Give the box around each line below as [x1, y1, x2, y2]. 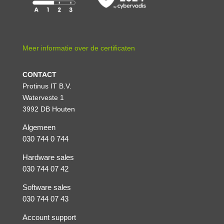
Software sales [22, 183, 71, 191]
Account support [22, 213, 76, 221]
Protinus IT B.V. [22, 81, 71, 90]
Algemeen [22, 123, 55, 131]
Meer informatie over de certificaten [22, 43, 135, 52]
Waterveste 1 [22, 93, 64, 101]
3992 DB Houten [22, 104, 75, 113]
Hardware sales [22, 153, 74, 161]
